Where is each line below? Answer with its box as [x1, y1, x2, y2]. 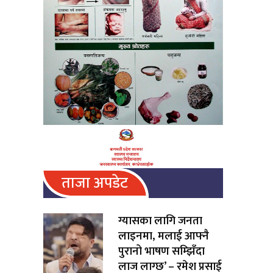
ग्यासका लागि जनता [118, 211, 203, 230]
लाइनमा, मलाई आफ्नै [118, 226, 210, 246]
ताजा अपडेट [62, 170, 128, 196]
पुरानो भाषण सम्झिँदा [118, 241, 205, 261]
